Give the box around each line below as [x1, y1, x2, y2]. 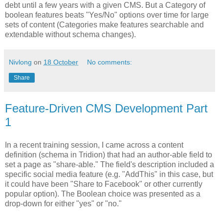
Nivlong [9, 58, 32, 66]
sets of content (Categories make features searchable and [5, 20, 204, 29]
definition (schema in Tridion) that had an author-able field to [5, 151, 212, 159]
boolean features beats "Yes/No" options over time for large [5, 10, 209, 19]
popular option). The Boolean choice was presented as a [5, 190, 200, 198]
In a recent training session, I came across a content [5, 141, 183, 150]
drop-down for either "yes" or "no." [5, 199, 122, 208]
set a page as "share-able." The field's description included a [5, 160, 214, 169]
